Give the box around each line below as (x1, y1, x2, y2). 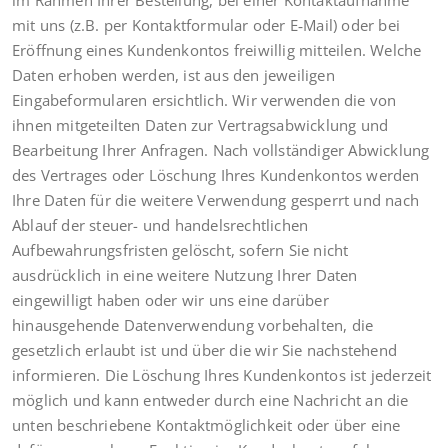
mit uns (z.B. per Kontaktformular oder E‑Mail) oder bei (12, 14, 400, 35)
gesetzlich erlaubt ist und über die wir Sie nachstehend (12, 339, 398, 360)
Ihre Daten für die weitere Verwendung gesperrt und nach (12, 189, 420, 210)
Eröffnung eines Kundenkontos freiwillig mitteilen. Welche (12, 39, 422, 60)
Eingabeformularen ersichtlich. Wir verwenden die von (12, 89, 397, 110)
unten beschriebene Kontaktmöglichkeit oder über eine (12, 414, 401, 435)
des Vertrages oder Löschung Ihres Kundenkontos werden (12, 164, 420, 185)
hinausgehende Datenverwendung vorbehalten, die (12, 314, 374, 335)
